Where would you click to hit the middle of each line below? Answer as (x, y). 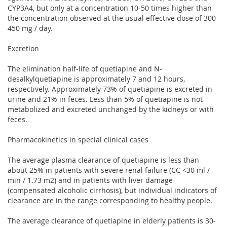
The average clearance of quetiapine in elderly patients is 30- (112, 220)
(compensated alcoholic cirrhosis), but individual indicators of (112, 190)
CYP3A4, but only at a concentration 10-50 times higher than (110, 8)
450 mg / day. (30, 28)
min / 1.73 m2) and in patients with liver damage (90, 180)
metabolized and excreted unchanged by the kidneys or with (111, 109)
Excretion (23, 48)
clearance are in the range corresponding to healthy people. (110, 200)
